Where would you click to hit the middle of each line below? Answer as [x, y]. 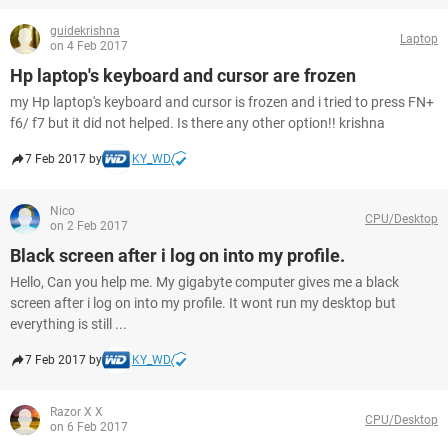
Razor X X [76, 412]
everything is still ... [68, 324]
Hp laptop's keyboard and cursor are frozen [183, 75]
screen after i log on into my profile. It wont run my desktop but [203, 303]
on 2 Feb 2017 [89, 226]
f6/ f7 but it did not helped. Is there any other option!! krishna [197, 123]
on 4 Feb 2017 [89, 46]
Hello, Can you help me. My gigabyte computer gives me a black [204, 282]
